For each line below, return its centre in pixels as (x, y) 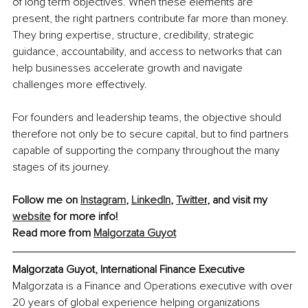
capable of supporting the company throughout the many (147, 150)
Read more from (53, 233)
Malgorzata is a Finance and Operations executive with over (154, 286)
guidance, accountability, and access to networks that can (148, 51)
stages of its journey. (62, 167)
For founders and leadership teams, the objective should (148, 117)
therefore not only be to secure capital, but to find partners (152, 134)
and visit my (241, 200)
